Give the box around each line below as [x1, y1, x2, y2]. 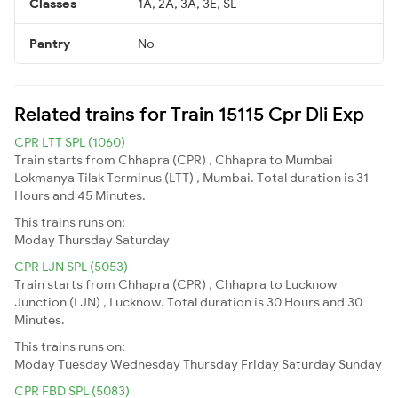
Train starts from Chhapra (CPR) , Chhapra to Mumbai [14, 151, 333, 168]
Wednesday [110, 355, 180, 372]
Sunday [338, 355, 382, 372]
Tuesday [58, 355, 107, 372]
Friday [241, 355, 279, 372]
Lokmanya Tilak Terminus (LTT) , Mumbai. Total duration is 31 [14, 169, 369, 186]
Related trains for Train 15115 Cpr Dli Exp [14, 101, 364, 125]
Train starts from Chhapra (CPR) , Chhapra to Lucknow [14, 275, 337, 292]
